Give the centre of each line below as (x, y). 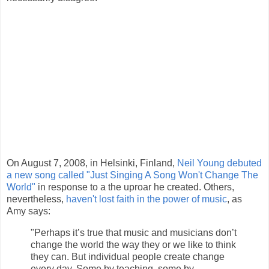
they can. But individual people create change (128, 257)
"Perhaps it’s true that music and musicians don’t (134, 233)
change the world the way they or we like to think (133, 245)
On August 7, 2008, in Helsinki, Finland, (92, 163)
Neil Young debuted (219, 163)
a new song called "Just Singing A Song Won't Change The (132, 175)
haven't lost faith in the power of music (147, 199)
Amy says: (29, 211)
